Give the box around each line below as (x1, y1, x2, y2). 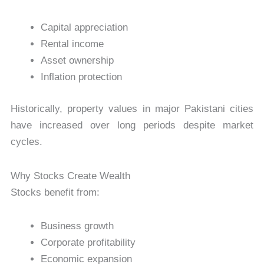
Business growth (40, 220, 114, 232)
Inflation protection (40, 71, 122, 83)
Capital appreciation (40, 22, 128, 34)
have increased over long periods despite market (10, 119, 254, 131)
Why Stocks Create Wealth (10, 170, 130, 181)
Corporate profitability (40, 237, 136, 249)
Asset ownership (40, 55, 114, 67)
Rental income (40, 38, 104, 50)
